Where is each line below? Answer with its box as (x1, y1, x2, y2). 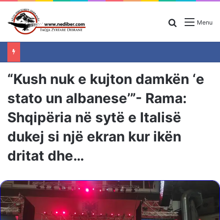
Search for (177, 17, 216, 27)
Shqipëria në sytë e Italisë (7, 109, 181, 126)
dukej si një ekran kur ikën (7, 128, 181, 145)
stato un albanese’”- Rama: (7, 89, 187, 107)
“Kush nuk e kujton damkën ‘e (7, 70, 204, 87)
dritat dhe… (7, 147, 84, 164)
